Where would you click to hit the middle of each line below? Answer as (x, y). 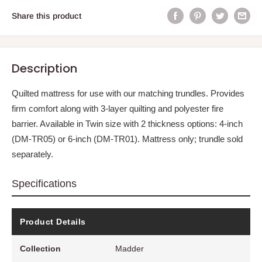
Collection (40, 248)
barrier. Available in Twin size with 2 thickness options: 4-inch (127, 123)
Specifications (44, 183)
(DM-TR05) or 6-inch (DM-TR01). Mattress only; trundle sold (127, 139)
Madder (130, 248)
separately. (32, 154)
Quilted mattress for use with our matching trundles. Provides (128, 93)
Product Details (53, 221)
